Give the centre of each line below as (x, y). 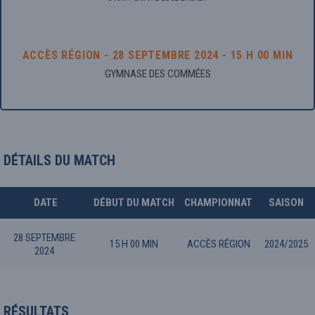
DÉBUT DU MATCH (134, 202)
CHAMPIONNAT (218, 202)
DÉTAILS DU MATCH (59, 160)
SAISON (286, 202)
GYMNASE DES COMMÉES (157, 74)
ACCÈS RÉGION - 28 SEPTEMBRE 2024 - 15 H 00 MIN (157, 55)
